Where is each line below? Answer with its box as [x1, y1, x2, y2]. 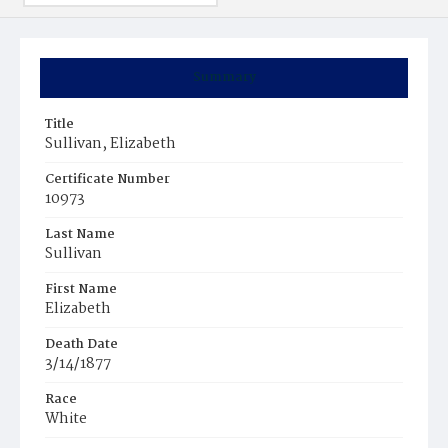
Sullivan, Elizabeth [45, 132, 176, 156]
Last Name [45, 224, 115, 245]
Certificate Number [45, 169, 170, 190]
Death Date [45, 334, 118, 355]
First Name [45, 279, 117, 300]
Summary [192, 67, 256, 88]
